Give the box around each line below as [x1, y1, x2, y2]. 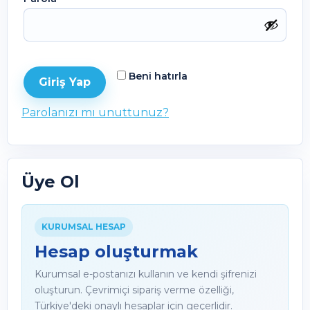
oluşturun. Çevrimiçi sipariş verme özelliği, [35, 284, 234, 297]
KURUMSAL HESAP [42, 221, 126, 232]
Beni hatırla [129, 70, 188, 82]
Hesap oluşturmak [35, 241, 198, 262]
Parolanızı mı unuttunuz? [21, 106, 169, 119]
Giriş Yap [39, 75, 91, 89]
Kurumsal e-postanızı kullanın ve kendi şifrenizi [35, 268, 257, 281]
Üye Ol [21, 172, 80, 192]
